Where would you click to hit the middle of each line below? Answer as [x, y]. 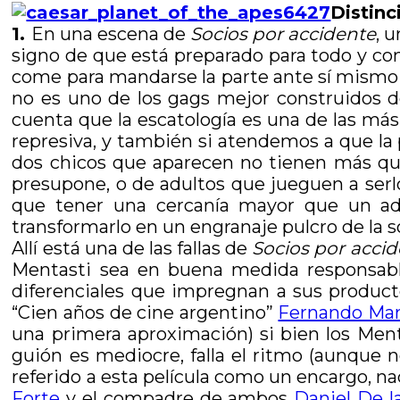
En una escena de [110, 34]
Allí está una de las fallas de [132, 248]
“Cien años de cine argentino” [145, 312]
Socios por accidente [283, 34]
